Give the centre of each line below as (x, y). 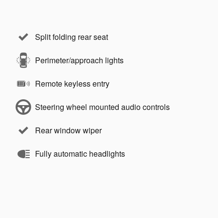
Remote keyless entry (72, 83)
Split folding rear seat (72, 36)
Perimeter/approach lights (79, 60)
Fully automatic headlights (80, 153)
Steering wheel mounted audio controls (102, 107)
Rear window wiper (68, 130)
